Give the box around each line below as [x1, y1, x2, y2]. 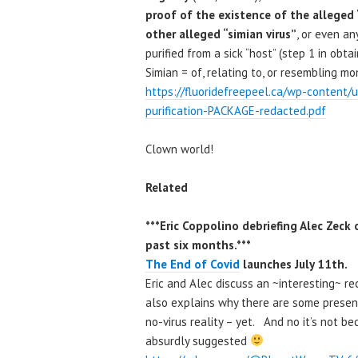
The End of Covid [145, 256, 240, 272]
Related [145, 179, 188, 195]
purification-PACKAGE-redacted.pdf [145, 102, 326, 118]
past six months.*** [145, 237, 251, 253]
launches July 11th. [240, 256, 348, 272]
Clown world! [145, 141, 213, 157]
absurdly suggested [145, 332, 250, 348]
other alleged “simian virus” [145, 26, 296, 42]
